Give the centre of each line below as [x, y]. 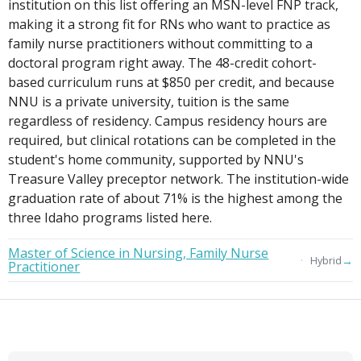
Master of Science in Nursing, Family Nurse [139, 253]
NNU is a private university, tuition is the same [149, 102]
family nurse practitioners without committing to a [161, 44]
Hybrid [326, 260]
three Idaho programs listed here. [110, 218]
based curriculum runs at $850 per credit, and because [172, 83]
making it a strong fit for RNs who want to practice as [170, 25]
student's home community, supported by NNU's [156, 160]
